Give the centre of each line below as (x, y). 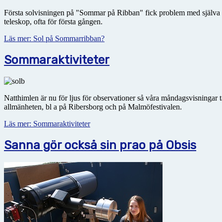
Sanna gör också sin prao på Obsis (100, 145)
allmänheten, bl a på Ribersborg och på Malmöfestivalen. (93, 107)
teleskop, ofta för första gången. (53, 21)
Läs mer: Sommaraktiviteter (47, 123)
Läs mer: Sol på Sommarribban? (54, 38)
